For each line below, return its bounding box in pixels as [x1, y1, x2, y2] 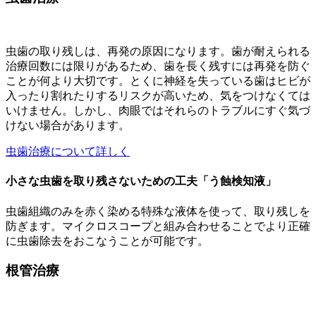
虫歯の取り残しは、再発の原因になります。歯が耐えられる [6, 44, 310, 57]
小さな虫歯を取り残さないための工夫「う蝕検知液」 [6, 175, 276, 188]
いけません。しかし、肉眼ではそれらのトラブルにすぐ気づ [6, 104, 310, 116]
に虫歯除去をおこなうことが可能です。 [6, 234, 209, 247]
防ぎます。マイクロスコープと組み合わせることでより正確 [6, 219, 310, 232]
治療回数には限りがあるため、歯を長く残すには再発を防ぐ [6, 59, 310, 72]
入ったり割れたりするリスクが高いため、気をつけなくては [6, 89, 310, 102]
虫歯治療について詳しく [6, 145, 130, 157]
